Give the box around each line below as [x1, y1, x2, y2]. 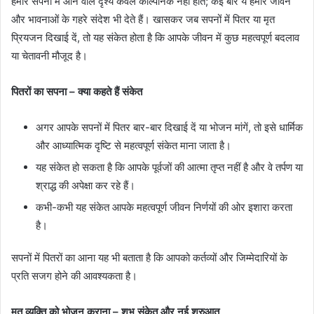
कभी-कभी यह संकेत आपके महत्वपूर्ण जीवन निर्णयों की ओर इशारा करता [36, 200, 292, 214]
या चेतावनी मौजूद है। [11, 48, 88, 62]
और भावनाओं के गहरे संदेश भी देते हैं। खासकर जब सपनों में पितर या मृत [11, 12, 275, 26]
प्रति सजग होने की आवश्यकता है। [11, 268, 137, 282]
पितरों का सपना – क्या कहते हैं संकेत [11, 84, 142, 98]
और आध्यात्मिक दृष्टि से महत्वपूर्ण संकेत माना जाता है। [36, 138, 231, 152]
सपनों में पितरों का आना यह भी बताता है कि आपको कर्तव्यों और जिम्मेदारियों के [11, 250, 287, 264]
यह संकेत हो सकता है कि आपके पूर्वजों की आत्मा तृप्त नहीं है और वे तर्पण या [36, 160, 303, 174]
